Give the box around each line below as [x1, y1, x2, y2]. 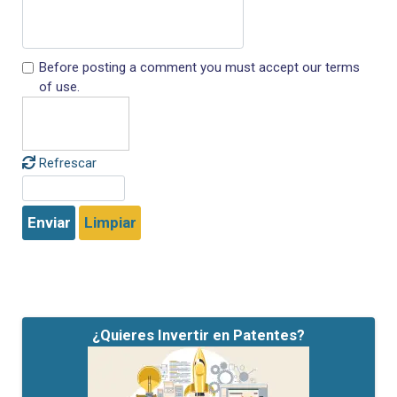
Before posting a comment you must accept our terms [38, 59, 360, 75]
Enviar [27, 214, 71, 232]
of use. [38, 79, 80, 95]
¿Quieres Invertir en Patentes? [92, 326, 305, 344]
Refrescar [38, 155, 97, 171]
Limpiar [83, 214, 136, 232]
